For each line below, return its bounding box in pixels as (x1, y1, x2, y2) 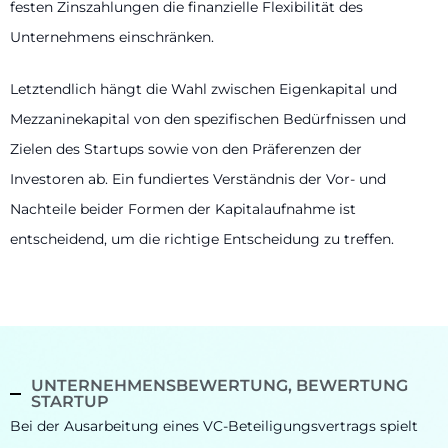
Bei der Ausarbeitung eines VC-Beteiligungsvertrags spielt (10, 417, 418, 436)
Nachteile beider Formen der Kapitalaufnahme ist (10, 199, 356, 218)
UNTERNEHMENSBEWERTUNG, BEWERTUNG (31, 376, 409, 396)
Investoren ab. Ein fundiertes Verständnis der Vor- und (10, 169, 386, 188)
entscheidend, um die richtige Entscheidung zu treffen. (10, 229, 394, 248)
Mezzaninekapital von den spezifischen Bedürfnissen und (10, 109, 406, 128)
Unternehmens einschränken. (10, 27, 214, 46)
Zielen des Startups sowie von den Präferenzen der (10, 139, 362, 158)
